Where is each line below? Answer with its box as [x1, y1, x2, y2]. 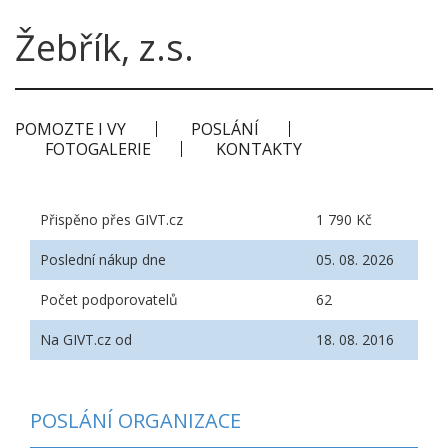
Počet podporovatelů [40, 290, 178, 309]
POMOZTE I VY [15, 118, 126, 140]
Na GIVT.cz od [40, 330, 132, 349]
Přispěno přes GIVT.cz [40, 210, 183, 229]
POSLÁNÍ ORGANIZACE [30, 407, 241, 434]
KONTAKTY [216, 138, 302, 160]
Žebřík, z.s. [15, 23, 194, 72]
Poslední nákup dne [40, 250, 166, 269]
